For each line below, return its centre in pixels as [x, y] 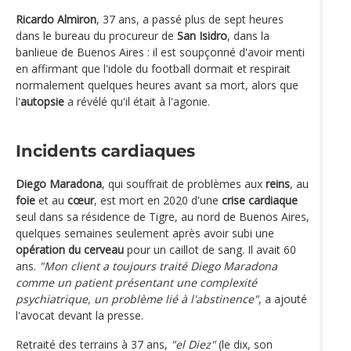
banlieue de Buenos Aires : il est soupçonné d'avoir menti [160, 52]
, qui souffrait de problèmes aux [184, 183]
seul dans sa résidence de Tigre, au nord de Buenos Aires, [163, 216]
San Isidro [202, 35]
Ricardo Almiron [56, 19]
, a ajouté [283, 299]
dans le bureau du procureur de [96, 35]
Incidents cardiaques [105, 150]
